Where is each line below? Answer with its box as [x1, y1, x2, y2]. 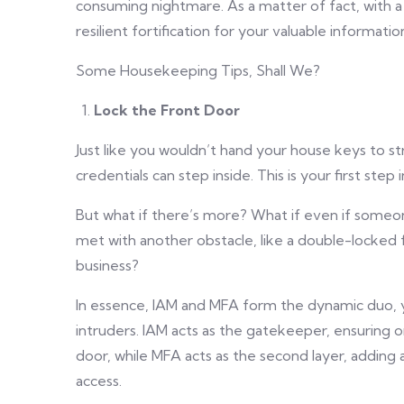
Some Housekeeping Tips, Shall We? [76, 61, 320, 79]
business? [76, 256, 139, 274]
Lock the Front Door [94, 101, 240, 119]
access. [76, 372, 122, 390]
